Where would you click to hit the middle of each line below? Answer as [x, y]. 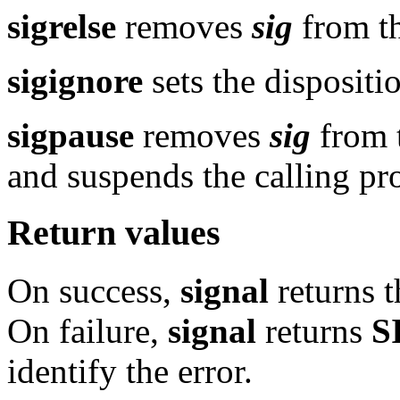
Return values [114, 233]
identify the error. [130, 371]
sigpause [71, 135]
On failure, [87, 330]
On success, [94, 290]
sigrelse [62, 26]
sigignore [75, 80]
